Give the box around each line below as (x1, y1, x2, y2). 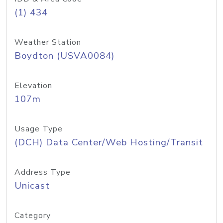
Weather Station (14, 37, 81, 48)
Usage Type (14, 123, 63, 134)
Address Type (14, 167, 71, 178)
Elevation (14, 80, 52, 91)
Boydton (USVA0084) (14, 49, 114, 62)
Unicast (14, 179, 50, 192)
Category (14, 210, 51, 221)
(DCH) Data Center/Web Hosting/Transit (14, 136, 203, 149)
